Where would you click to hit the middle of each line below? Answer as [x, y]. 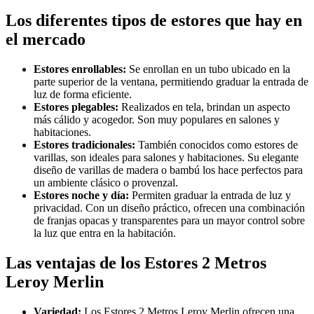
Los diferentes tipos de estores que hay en [154, 20]
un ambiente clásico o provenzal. [106, 182]
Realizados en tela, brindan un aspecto [204, 107]
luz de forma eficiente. [83, 94]
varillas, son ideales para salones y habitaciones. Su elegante [166, 157]
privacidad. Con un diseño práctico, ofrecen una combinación [169, 207]
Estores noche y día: [81, 195]
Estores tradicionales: [84, 144]
